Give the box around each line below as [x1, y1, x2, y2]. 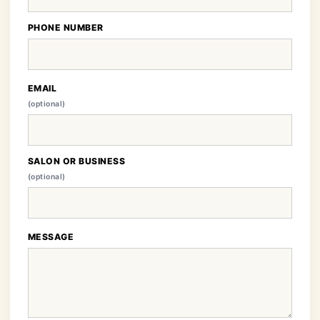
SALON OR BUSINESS [28, 156, 126, 166]
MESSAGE [28, 231, 74, 242]
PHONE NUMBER [28, 22, 104, 33]
